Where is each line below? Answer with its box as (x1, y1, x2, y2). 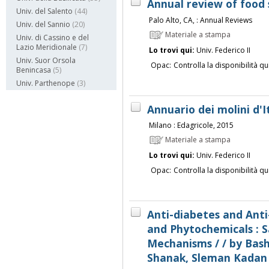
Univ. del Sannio (16, 19, 70, 30)
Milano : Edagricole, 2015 (148, 120, 234, 131)
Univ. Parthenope (16, 78, 75, 89)
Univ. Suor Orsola (16, 55, 76, 66)
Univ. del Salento (16, 6, 73, 17)
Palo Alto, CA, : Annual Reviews (148, 14, 252, 25)
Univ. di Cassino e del (16, 32, 89, 43)
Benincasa (16, 65, 51, 76)
